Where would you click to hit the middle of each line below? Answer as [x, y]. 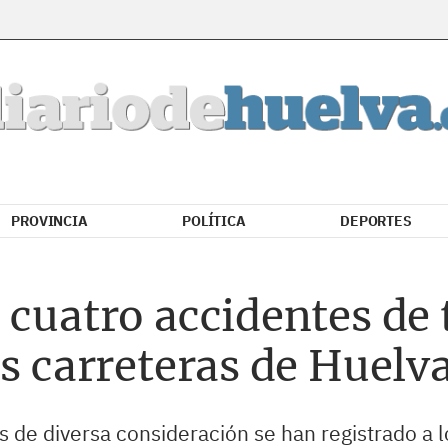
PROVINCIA [49, 221]
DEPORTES [376, 221]
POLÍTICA [214, 221]
